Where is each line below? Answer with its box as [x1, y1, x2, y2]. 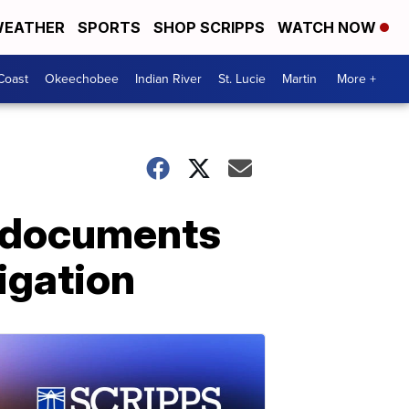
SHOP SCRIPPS [153, 18, 265, 37]
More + [337, 69, 376, 89]
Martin [282, 69, 317, 89]
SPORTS [78, 18, 141, 37]
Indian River [135, 69, 202, 89]
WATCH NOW [278, 18, 380, 37]
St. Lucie [218, 69, 266, 89]
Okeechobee [45, 69, 119, 89]
